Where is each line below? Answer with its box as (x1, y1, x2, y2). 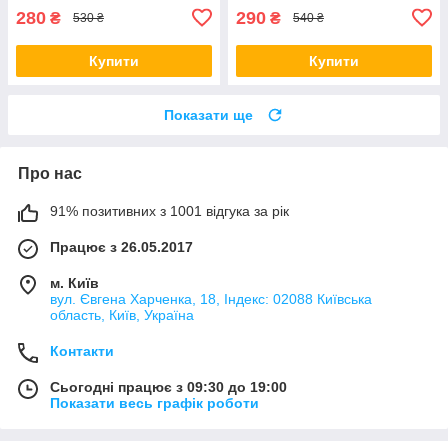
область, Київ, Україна (50, 306, 194, 323)
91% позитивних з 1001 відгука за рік (50, 202, 289, 219)
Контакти (50, 342, 114, 359)
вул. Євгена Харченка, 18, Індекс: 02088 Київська (50, 290, 372, 307)
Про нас (18, 164, 82, 182)
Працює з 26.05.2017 (50, 238, 193, 255)
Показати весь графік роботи (50, 394, 259, 411)
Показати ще (164, 106, 253, 123)
